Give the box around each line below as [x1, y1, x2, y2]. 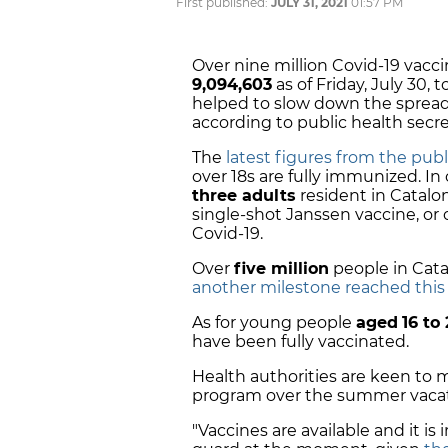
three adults [192, 185, 296, 205]
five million [234, 258, 329, 278]
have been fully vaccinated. [192, 331, 413, 351]
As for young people [192, 312, 356, 332]
